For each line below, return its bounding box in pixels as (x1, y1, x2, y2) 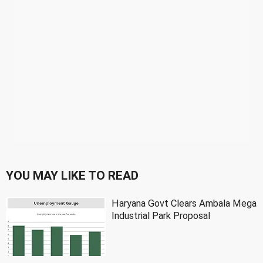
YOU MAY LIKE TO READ (6, 168, 139, 183)
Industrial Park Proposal (112, 210, 210, 221)
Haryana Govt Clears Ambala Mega (112, 197, 257, 209)
